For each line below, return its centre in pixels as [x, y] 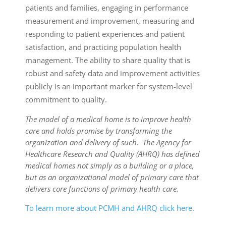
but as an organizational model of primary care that [112, 177]
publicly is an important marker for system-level [109, 86]
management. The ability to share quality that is [108, 60]
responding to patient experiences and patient [105, 34]
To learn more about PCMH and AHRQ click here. [110, 208]
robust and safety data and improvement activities [112, 73]
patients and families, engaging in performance [107, 8]
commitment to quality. [66, 99]
